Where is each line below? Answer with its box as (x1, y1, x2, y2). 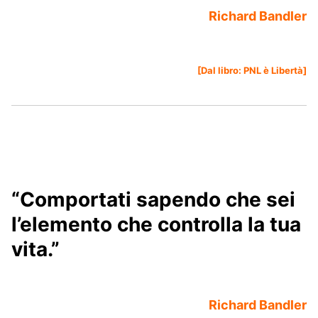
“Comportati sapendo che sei (11, 187, 295, 212)
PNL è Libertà (243, 65, 303, 77)
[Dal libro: (197, 65, 243, 77)
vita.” (11, 237, 60, 262)
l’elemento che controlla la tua (11, 212, 301, 237)
